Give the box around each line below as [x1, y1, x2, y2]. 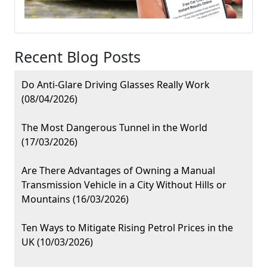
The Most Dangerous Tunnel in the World [21, 121, 207, 135]
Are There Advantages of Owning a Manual [21, 164, 215, 178]
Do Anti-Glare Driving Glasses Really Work [21, 78, 210, 92]
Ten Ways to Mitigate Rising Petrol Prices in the [21, 221, 233, 235]
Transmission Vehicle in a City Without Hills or [21, 178, 226, 192]
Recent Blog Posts [14, 46, 141, 67]
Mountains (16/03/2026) [21, 193, 129, 206]
